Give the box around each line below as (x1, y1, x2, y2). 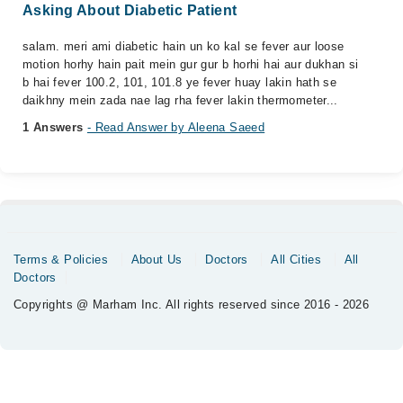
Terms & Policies (13, 253, 109, 266)
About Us (130, 253, 183, 266)
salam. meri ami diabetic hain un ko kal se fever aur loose (22, 40, 345, 53)
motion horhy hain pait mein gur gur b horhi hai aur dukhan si (22, 58, 359, 71)
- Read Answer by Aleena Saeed (86, 121, 265, 134)
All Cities (271, 253, 322, 266)
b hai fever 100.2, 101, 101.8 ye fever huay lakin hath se (22, 76, 337, 89)
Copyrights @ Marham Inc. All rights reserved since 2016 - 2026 (13, 298, 370, 311)
